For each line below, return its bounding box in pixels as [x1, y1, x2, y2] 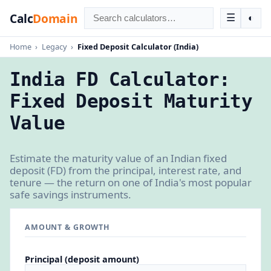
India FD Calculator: [10, 68, 230, 90]
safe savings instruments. [10, 187, 131, 201]
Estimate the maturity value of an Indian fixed [10, 151, 227, 165]
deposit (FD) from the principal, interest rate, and [10, 163, 241, 177]
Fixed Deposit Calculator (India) [77, 41, 198, 52]
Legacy [41, 41, 67, 52]
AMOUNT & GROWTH [25, 221, 111, 232]
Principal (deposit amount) [25, 253, 139, 265]
